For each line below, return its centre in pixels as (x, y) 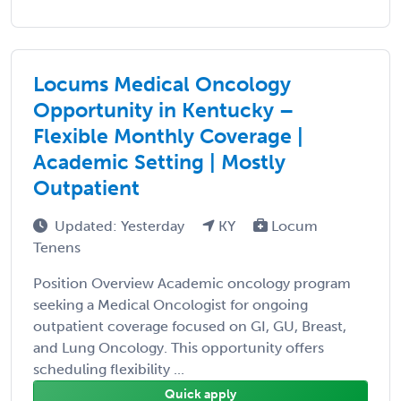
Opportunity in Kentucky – (163, 110)
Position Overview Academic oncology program (192, 283)
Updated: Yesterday (121, 226)
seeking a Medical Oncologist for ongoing (171, 304)
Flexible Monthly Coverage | (168, 136)
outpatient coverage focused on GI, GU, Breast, (190, 326)
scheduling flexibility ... (109, 369)
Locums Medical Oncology (162, 84)
